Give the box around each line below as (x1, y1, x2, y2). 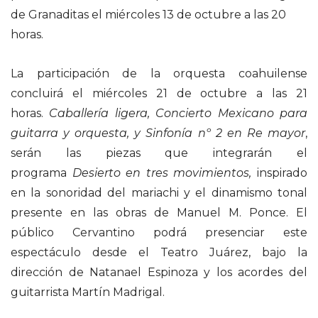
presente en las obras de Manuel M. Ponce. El (11, 206, 307, 220)
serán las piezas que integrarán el (11, 146, 307, 160)
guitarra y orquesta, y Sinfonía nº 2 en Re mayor (11, 126, 305, 141)
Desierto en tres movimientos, (72, 166, 252, 180)
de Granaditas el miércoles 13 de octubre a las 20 (11, 8, 286, 22)
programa (11, 166, 72, 180)
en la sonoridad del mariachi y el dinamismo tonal (11, 186, 307, 200)
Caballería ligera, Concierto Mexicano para (49, 106, 308, 121)
